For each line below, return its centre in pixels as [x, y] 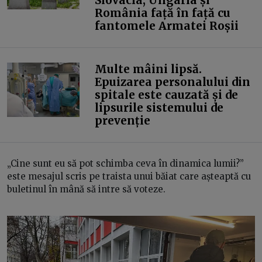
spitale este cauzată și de [166, 95]
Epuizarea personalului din [172, 82]
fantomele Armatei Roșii [166, 26]
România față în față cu [162, 13]
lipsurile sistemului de [159, 108]
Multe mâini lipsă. [148, 69]
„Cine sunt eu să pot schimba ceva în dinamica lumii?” [125, 164]
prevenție [122, 121]
